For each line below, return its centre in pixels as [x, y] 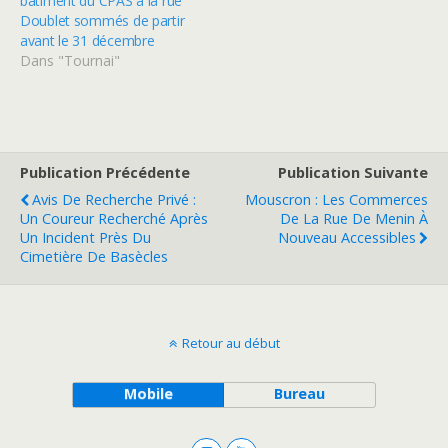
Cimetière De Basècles [94, 256]
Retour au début [230, 342]
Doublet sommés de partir [102, 20]
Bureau [300, 393]
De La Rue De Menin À [354, 218]
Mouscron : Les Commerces [336, 199]
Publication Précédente [105, 172]
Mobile [148, 393]
